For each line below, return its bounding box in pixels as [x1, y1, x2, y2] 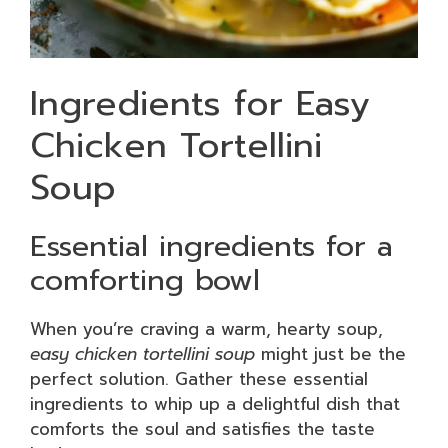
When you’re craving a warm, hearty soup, [30, 316, 383, 342]
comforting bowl [30, 258, 260, 302]
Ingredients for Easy [30, 77, 370, 130]
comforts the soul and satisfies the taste [30, 416, 375, 442]
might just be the [255, 341, 406, 367]
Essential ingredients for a [30, 224, 393, 268]
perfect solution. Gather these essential [30, 366, 368, 392]
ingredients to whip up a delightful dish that [30, 391, 400, 417]
